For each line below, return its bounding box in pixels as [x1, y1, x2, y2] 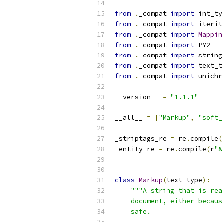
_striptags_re [115, 134, 170, 143]
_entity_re [115, 145, 159, 153]
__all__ [115, 113, 147, 122]
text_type [166, 176, 202, 184]
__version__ [115, 93, 163, 101]
